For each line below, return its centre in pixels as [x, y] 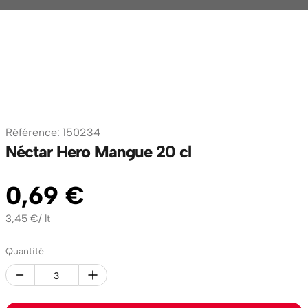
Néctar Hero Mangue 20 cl [98, 152]
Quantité [25, 251]
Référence [31, 132]
